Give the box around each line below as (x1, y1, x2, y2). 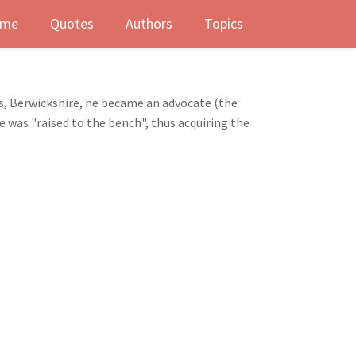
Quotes (50, 14, 94, 33)
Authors (126, 14, 172, 33)
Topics (204, 14, 243, 33)
